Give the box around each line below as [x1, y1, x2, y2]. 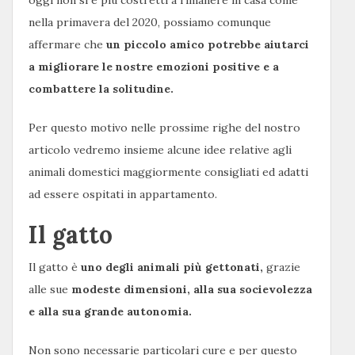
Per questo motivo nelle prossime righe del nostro [29, 120, 300, 136]
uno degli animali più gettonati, [81, 260, 266, 275]
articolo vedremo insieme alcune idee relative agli [29, 143, 292, 158]
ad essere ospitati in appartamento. [29, 187, 217, 202]
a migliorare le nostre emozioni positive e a [29, 59, 279, 74]
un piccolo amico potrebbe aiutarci [106, 37, 309, 52]
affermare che [29, 37, 106, 52]
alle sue [29, 282, 71, 297]
